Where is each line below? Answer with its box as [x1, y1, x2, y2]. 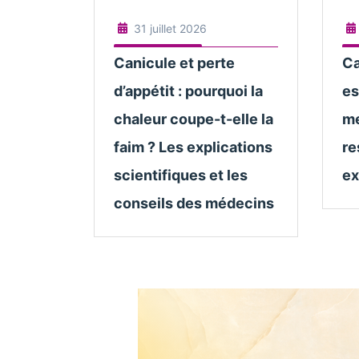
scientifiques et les [114, 167, 248, 184]
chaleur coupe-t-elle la [114, 111, 273, 127]
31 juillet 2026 [134, 22, 207, 35]
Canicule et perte [114, 54, 235, 71]
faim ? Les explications [114, 139, 272, 155]
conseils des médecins [114, 195, 274, 212]
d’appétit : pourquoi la [114, 83, 263, 99]
